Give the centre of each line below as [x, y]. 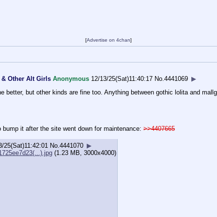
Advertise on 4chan [108, 40]
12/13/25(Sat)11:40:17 [122, 79]
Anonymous [71, 79]
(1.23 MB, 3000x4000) [84, 153]
